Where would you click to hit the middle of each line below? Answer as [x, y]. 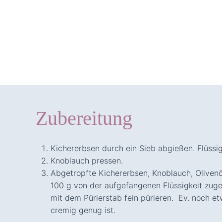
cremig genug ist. [83, 210]
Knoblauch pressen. [87, 160]
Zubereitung [84, 118]
